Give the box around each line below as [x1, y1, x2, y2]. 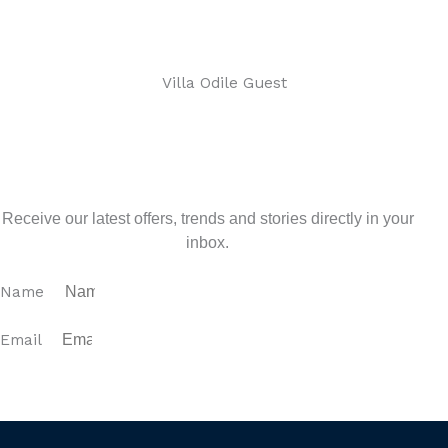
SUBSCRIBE [183, 384, 265, 401]
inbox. [186, 234, 229, 252]
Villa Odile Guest [161, 74, 287, 93]
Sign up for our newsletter [70, 168, 378, 197]
